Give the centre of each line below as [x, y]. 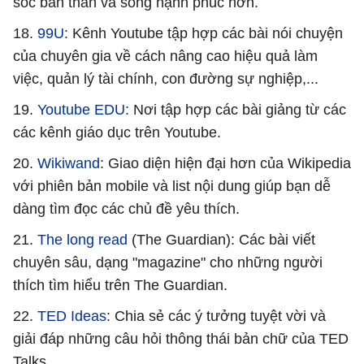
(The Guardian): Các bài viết [221, 239]
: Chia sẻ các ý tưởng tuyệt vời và [216, 316]
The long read [82, 239]
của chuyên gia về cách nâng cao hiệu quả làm [165, 56]
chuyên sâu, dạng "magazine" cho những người [168, 262]
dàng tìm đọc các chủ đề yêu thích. [126, 208]
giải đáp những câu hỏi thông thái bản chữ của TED [181, 338]
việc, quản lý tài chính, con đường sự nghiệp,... [166, 78]
